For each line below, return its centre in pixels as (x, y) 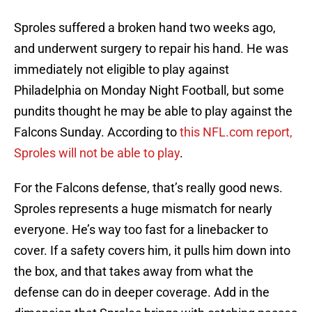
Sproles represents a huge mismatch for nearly (143, 209)
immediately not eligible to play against (122, 70)
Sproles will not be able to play (97, 153)
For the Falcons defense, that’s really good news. (148, 188)
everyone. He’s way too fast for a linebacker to (141, 230)
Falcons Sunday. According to (95, 132)
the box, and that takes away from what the (134, 272)
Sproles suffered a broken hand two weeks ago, (145, 28)
